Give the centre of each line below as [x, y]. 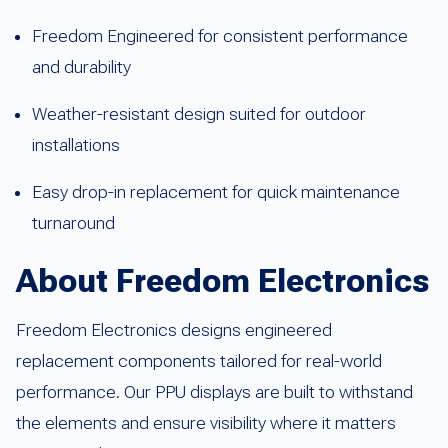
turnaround [73, 223]
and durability [81, 67]
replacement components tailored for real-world [199, 361]
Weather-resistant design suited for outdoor [199, 114]
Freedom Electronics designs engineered [174, 330]
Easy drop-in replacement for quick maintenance [216, 192]
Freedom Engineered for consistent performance [220, 36]
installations [76, 145]
